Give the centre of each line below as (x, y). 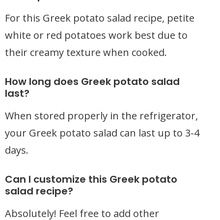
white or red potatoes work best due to (96, 35)
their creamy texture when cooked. (86, 52)
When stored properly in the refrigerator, (101, 116)
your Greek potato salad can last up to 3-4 (102, 133)
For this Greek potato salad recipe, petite (100, 18)
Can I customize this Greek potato (91, 179)
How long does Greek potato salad (92, 82)
